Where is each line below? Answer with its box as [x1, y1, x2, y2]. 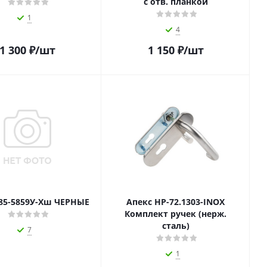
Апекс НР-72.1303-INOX [126, 196, 225, 207]
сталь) [162, 220, 190, 231]
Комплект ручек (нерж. [125, 208, 226, 219]
